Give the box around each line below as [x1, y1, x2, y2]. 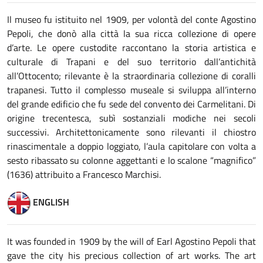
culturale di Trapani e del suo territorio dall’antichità [7, 55, 256, 69]
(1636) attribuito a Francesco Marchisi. [7, 167, 161, 181]
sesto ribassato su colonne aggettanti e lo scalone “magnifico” [7, 153, 256, 167]
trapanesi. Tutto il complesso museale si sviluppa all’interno [7, 83, 256, 97]
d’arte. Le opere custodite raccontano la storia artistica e [7, 41, 256, 55]
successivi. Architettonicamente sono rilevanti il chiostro [7, 125, 256, 139]
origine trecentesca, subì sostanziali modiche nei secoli [7, 111, 256, 125]
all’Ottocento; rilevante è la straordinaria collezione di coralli [7, 69, 256, 83]
